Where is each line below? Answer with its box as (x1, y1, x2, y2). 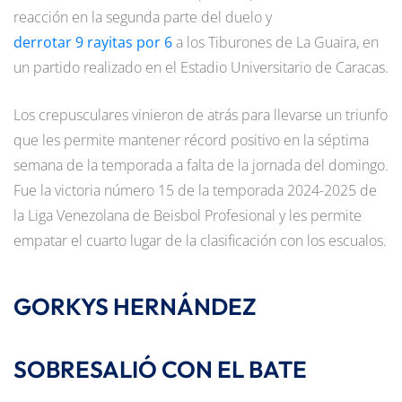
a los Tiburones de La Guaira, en (172, 32, 379, 53)
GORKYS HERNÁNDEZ (13, 292, 257, 322)
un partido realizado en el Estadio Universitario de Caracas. (13, 57, 389, 78)
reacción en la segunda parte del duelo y (13, 7, 272, 28)
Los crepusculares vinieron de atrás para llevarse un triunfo (13, 105, 388, 126)
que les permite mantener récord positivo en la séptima (13, 130, 369, 151)
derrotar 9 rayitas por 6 (13, 32, 172, 53)
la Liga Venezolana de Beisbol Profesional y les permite (13, 205, 362, 226)
